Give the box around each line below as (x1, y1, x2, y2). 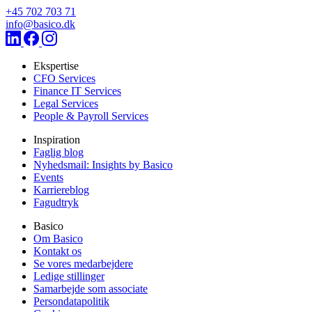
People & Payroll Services (33, 109, 148, 122)
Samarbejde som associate (33, 282, 148, 295)
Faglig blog (33, 146, 84, 158)
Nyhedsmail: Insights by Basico (33, 158, 173, 171)
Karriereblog (33, 183, 89, 196)
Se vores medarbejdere (33, 257, 133, 270)
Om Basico (33, 232, 83, 244)
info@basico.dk (6, 17, 75, 30)
